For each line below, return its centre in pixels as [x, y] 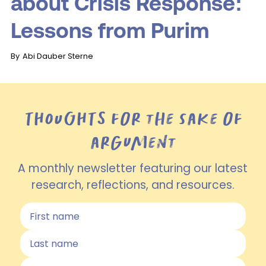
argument [133, 142]
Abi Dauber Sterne [58, 56]
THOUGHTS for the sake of [133, 119]
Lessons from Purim [110, 30]
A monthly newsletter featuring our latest [133, 169]
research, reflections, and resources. [133, 185]
